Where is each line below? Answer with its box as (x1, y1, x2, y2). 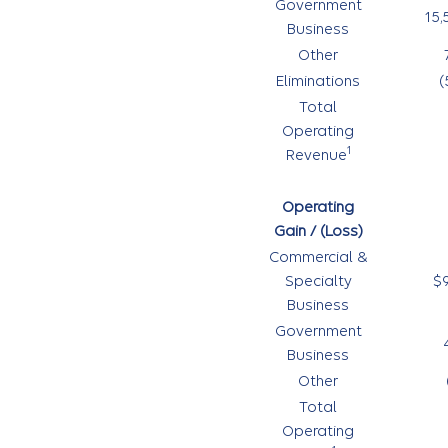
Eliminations (276, 72, 360, 90)
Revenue (285, 146, 347, 164)
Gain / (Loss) (273, 222, 363, 240)
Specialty (284, 272, 352, 290)
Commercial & (268, 248, 368, 266)
